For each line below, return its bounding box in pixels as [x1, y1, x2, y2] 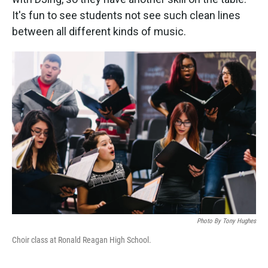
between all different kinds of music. [12, 25, 186, 38]
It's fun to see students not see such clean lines [12, 8, 240, 22]
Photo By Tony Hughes [197, 217, 256, 225]
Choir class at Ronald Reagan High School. [12, 234, 151, 245]
